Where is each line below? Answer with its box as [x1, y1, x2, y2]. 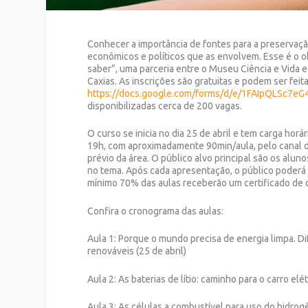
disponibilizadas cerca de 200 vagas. [87, 100, 243, 111]
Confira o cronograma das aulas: [87, 205, 224, 217]
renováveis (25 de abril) [87, 245, 187, 257]
